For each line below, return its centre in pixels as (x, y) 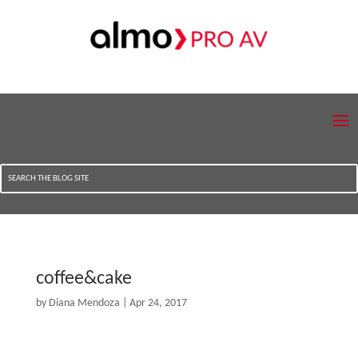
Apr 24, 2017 (158, 304)
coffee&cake (84, 279)
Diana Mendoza (84, 304)
